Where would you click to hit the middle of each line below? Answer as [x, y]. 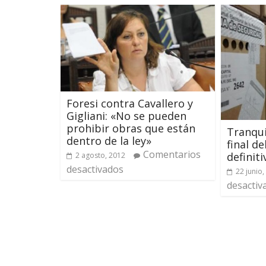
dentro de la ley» [109, 140]
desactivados [95, 169]
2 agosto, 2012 [100, 155]
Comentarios [172, 154]
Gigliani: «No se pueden [126, 115]
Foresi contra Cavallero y [130, 103]
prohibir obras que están [131, 128]
